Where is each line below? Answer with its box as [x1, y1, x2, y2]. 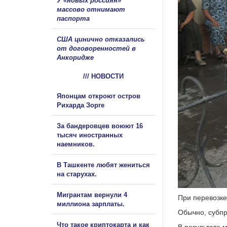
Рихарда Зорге [57, 101, 104, 109]
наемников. [57, 140, 95, 148]
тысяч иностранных [57, 131, 123, 139]
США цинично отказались [57, 35, 145, 43]
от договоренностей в [57, 44, 136, 52]
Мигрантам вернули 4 [57, 191, 127, 199]
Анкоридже [57, 53, 94, 61]
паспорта [57, 14, 90, 22]
